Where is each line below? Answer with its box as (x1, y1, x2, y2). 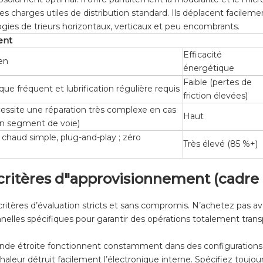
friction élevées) (183, 90, 248, 102)
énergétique (183, 63, 234, 74)
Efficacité (183, 49, 222, 60)
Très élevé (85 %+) (183, 139, 258, 150)
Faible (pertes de (183, 77, 252, 88)
